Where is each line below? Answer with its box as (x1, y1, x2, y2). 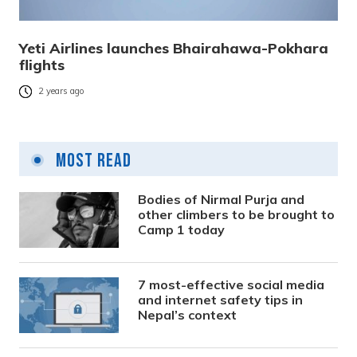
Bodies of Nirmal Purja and (138, 191, 305, 208)
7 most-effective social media (138, 277, 325, 293)
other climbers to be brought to (138, 206, 335, 223)
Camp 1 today (138, 222, 226, 238)
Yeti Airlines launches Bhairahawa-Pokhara (19, 39, 328, 58)
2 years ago (38, 85, 84, 97)
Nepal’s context (138, 307, 237, 324)
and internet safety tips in (138, 292, 304, 308)
